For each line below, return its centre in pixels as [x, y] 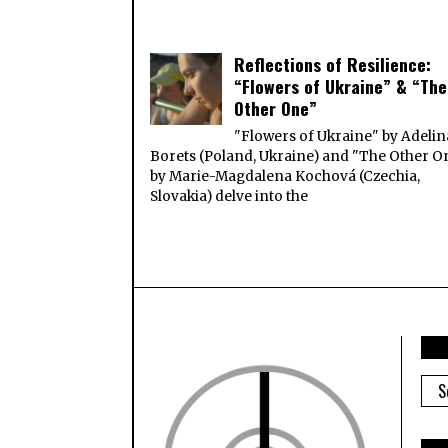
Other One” [276, 108]
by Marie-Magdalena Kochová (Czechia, [285, 177]
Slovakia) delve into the [229, 197]
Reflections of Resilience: [333, 64]
